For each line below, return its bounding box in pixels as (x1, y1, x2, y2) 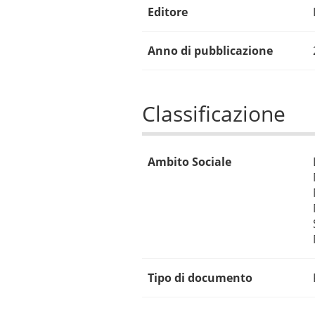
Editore (147, 4, 188, 20)
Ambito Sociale (147, 153, 231, 169)
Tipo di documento (147, 269, 252, 285)
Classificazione (141, 98, 285, 128)
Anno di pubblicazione (147, 42, 273, 58)
